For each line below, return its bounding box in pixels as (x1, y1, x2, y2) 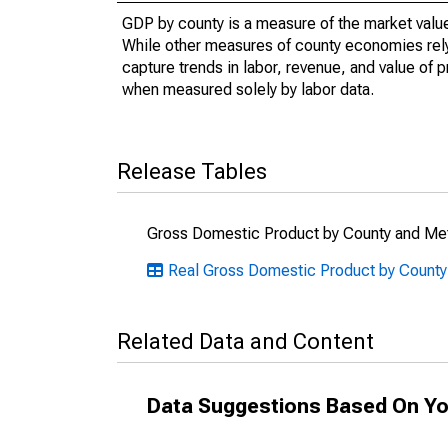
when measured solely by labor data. (122, 80, 374, 99)
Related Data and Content (117, 329, 374, 354)
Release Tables (117, 159, 267, 184)
